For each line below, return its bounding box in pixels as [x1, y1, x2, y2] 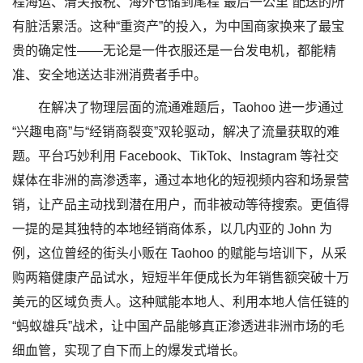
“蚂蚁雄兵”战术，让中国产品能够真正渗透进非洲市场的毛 [12, 319, 344, 333]
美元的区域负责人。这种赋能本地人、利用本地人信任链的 [12, 295, 349, 309]
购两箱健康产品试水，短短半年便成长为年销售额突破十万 [12, 271, 349, 284]
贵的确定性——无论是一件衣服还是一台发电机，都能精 [12, 44, 336, 58]
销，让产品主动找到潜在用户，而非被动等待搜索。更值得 [12, 198, 349, 211]
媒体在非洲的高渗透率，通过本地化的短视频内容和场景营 [12, 173, 349, 187]
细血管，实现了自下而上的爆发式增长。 [12, 344, 246, 357]
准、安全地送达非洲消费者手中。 [12, 68, 207, 82]
